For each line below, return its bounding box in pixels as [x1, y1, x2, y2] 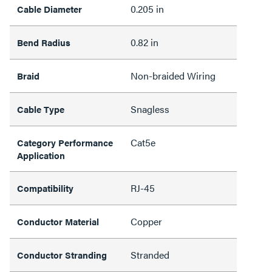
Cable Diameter [17, 2, 82, 15]
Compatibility [17, 182, 73, 194]
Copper [131, 214, 162, 228]
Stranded [131, 248, 169, 262]
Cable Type [17, 103, 64, 115]
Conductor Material [17, 215, 99, 228]
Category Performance [17, 136, 113, 149]
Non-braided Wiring [131, 69, 216, 83]
